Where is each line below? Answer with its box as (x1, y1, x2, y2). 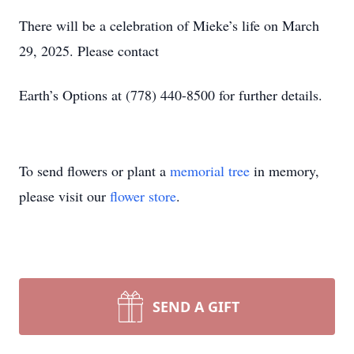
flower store (110, 186, 176, 205)
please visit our (19, 186, 110, 205)
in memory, (250, 161, 319, 180)
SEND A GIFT (153, 297, 239, 316)
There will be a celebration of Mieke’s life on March (19, 16, 319, 35)
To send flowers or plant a (19, 161, 170, 180)
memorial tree (170, 161, 250, 180)
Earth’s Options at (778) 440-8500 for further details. (19, 85, 322, 104)
